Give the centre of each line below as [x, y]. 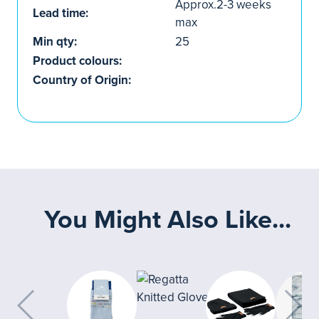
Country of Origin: [82, 80]
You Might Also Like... [168, 220]
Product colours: [77, 61]
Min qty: [55, 42]
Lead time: [61, 13]
